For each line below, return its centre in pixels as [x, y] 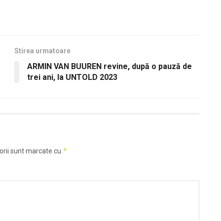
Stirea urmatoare [42, 51]
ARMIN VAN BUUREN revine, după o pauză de [110, 66]
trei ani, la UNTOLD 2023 [72, 77]
